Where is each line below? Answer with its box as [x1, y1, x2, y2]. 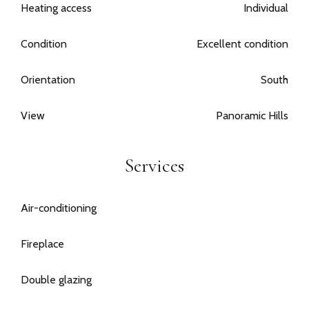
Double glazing [21, 273, 92, 287]
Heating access [21, 1, 92, 15]
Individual [243, 1, 288, 15]
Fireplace [21, 237, 64, 251]
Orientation [21, 73, 75, 87]
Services [125, 154, 184, 178]
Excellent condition [197, 37, 288, 51]
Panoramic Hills [216, 109, 288, 123]
